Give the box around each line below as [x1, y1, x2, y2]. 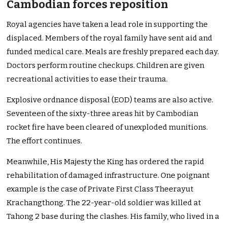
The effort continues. [7, 136, 83, 146]
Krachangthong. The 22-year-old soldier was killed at [7, 198, 202, 208]
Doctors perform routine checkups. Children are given [7, 61, 205, 70]
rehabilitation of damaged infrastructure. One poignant [7, 171, 210, 180]
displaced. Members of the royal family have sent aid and [7, 33, 213, 43]
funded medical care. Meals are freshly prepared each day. [7, 47, 219, 57]
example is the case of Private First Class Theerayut [7, 184, 194, 194]
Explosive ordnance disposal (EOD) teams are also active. [7, 95, 214, 105]
